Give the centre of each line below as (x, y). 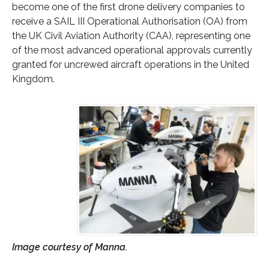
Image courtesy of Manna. (70, 247)
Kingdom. (33, 79)
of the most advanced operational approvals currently (132, 50)
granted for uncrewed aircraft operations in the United (131, 64)
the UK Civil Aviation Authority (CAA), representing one (131, 35)
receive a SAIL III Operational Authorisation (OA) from (130, 21)
